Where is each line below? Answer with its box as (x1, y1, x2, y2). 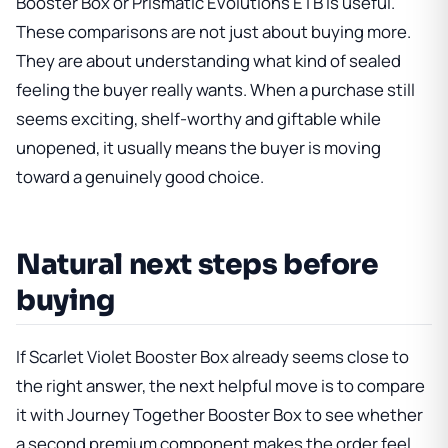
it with (16, 402, 67, 426)
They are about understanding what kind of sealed (16, 49, 401, 73)
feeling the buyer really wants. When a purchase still (16, 78, 415, 102)
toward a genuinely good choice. (16, 165, 264, 189)
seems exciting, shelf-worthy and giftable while (16, 107, 381, 131)
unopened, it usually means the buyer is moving (16, 136, 381, 160)
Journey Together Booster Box (67, 402, 302, 426)
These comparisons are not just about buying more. (16, 20, 411, 44)
